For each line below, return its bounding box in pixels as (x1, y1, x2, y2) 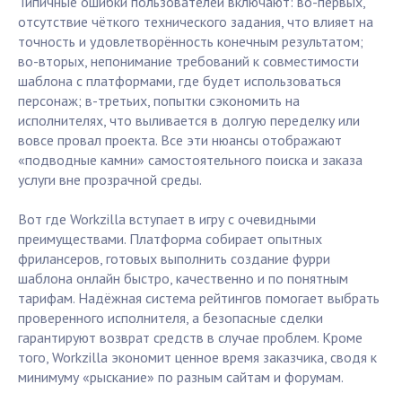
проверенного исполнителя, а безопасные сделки (18, 309, 323, 328)
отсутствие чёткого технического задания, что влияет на (18, 13, 373, 31)
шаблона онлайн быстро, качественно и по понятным (18, 269, 348, 288)
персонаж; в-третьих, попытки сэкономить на (18, 92, 300, 110)
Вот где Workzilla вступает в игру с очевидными (18, 210, 316, 229)
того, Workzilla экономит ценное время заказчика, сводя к (18, 348, 377, 367)
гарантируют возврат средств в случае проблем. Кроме (18, 328, 363, 347)
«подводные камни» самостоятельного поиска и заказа (18, 151, 363, 170)
